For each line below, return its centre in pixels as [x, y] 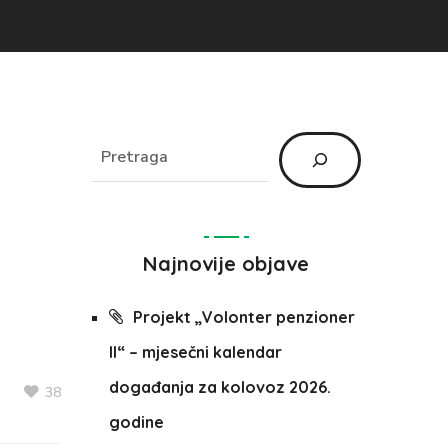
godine [136, 422]
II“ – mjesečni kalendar [195, 352]
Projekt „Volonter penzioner [243, 317]
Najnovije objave [226, 263]
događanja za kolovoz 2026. [219, 387]
